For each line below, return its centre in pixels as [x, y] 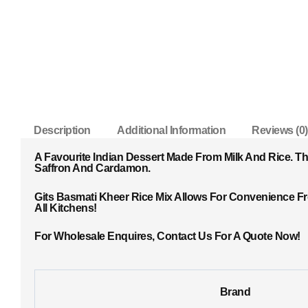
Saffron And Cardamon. [92, 168]
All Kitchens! [66, 208]
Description [62, 130]
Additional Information [172, 130]
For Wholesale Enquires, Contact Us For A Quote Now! [167, 236]
